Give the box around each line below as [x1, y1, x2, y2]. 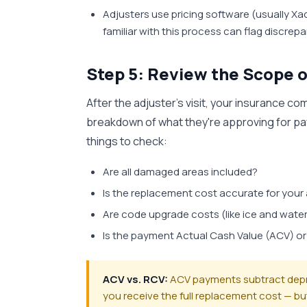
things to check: [86, 134, 167, 149]
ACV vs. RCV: [103, 272, 168, 286]
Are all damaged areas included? [103, 164, 258, 179]
